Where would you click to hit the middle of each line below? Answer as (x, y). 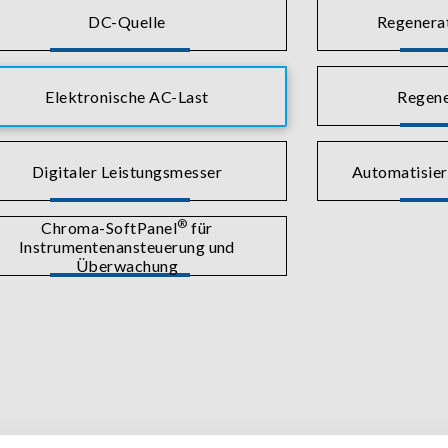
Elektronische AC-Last (127, 96)
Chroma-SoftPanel (109, 227)
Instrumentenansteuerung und (127, 246)
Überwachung (127, 265)
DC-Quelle (127, 21)
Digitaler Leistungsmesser (127, 171)
